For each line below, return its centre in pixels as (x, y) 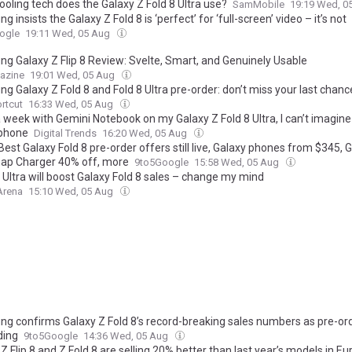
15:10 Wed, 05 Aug (72, 191)
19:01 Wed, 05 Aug (73, 75)
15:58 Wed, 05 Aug (238, 162)
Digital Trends (65, 133)
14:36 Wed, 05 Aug (127, 336)
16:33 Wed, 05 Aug (72, 104)
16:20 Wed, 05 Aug (146, 133)
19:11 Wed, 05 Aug (69, 33)
